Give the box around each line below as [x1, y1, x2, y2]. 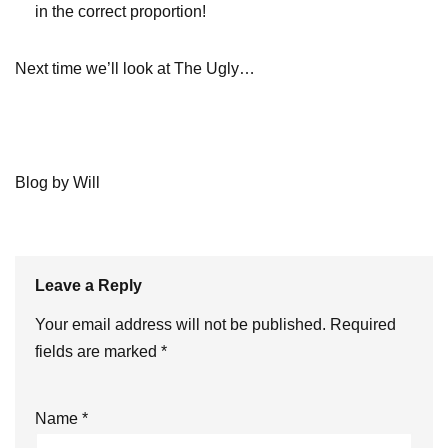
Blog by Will [15, 174, 100, 192]
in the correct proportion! [35, 3, 206, 21]
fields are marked [35, 343, 161, 361]
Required [330, 316, 396, 334]
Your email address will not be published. [35, 316, 326, 334]
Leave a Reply [35, 277, 142, 295]
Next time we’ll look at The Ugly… [15, 60, 255, 78]
